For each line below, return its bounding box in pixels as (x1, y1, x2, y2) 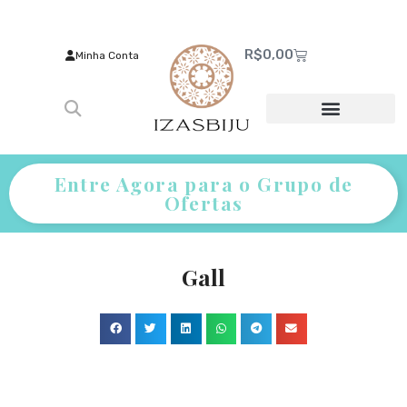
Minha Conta (74, 48, 139, 62)
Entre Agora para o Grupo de (54, 171, 353, 197)
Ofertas (164, 190, 243, 216)
